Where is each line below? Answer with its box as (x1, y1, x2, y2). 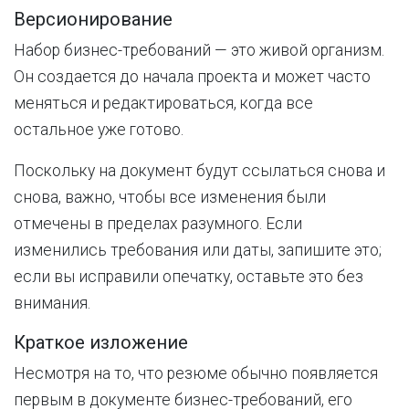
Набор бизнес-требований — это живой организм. (14, 41, 384, 59)
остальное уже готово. (14, 121, 184, 139)
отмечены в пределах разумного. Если (14, 215, 302, 233)
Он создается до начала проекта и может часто (14, 68, 371, 86)
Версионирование (14, 8, 173, 30)
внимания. (14, 294, 90, 312)
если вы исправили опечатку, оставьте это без (14, 267, 363, 286)
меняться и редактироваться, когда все (14, 94, 313, 112)
